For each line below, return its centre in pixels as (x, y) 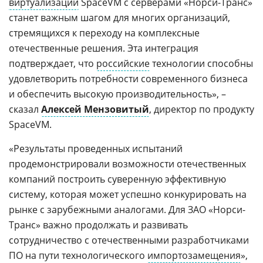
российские (123, 63)
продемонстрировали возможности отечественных (127, 163)
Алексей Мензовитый (95, 109)
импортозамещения (194, 255)
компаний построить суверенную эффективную (117, 179)
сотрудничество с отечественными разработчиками (129, 240)
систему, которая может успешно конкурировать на (128, 194)
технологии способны (201, 63)
